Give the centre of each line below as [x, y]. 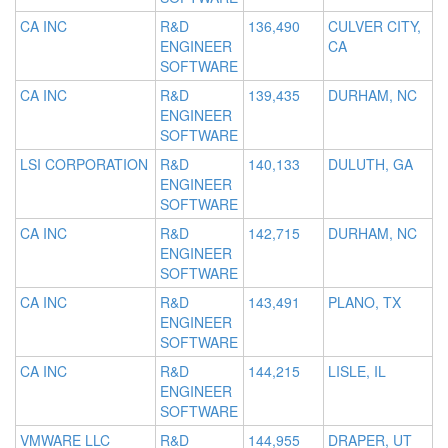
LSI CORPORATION [84, 164]
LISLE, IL [357, 371]
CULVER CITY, [374, 26]
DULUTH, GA [370, 164]
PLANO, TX [364, 302]
